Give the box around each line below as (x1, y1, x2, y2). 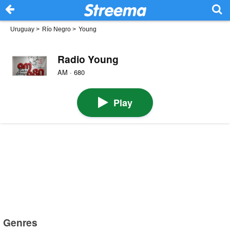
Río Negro (42, 26, 71, 33)
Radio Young (57, 51, 119, 66)
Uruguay (10, 26, 34, 33)
